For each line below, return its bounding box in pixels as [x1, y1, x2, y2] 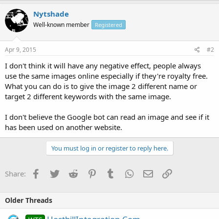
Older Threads [5, 196, 52, 205]
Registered [95, 21, 122, 28]
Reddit [77, 168, 99, 177]
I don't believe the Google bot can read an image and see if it [5, 112, 209, 122]
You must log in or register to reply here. [51, 144, 168, 153]
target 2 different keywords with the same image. [5, 91, 171, 101]
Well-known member [33, 20, 89, 29]
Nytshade [33, 8, 69, 19]
